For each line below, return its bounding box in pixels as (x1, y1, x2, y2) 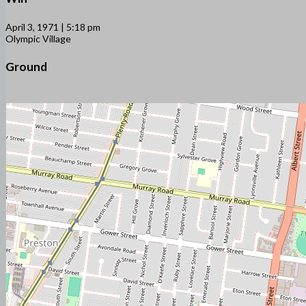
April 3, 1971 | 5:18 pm (5, 20, 100, 33)
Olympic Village (5, 32, 71, 44)
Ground (5, 59, 47, 74)
